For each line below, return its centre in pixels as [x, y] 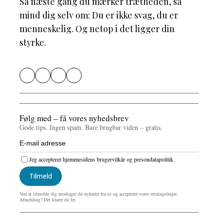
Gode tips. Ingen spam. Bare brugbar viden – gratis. [91, 127]
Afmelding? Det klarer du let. [48, 199]
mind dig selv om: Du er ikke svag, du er [99, 15]
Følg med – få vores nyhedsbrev [74, 118]
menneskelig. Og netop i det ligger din [97, 28]
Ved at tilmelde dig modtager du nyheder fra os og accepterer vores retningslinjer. [99, 193]
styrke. [33, 42]
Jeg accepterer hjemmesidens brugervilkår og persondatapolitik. [102, 159]
